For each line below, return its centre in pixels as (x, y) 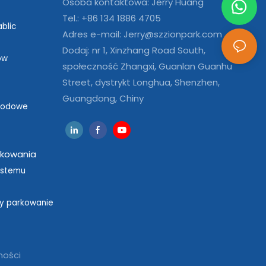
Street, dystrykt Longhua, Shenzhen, (141, 82)
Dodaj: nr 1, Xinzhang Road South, (134, 50)
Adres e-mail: (93, 34)
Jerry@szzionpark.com (172, 34)
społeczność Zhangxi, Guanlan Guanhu (147, 66)
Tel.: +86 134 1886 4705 (111, 18)
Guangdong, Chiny (103, 98)
